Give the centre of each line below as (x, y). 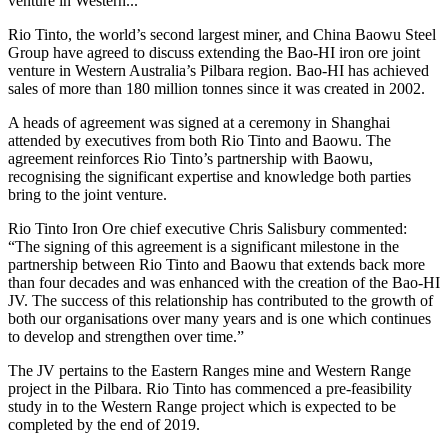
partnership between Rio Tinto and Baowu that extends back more (216, 264)
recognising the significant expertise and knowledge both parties (209, 176)
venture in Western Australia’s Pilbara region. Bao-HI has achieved (218, 70)
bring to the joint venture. (87, 194)
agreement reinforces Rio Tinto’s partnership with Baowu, (190, 158)
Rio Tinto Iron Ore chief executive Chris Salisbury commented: (207, 228)
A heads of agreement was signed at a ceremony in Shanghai (199, 122)
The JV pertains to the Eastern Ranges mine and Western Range (209, 370)
